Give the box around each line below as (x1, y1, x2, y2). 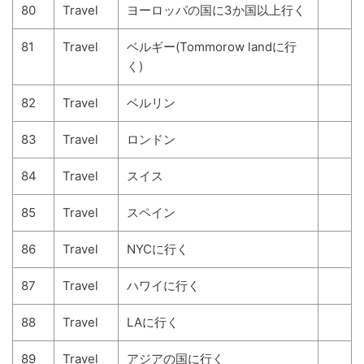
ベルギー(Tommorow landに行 (127, 39, 297, 54)
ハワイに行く (127, 278, 200, 293)
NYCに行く (127, 241, 188, 257)
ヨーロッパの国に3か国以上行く (127, 2, 305, 18)
